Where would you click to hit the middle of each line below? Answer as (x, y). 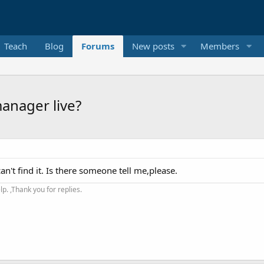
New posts (153, 46)
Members (220, 46)
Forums (98, 46)
